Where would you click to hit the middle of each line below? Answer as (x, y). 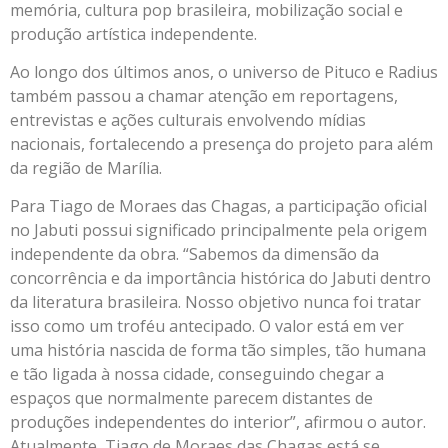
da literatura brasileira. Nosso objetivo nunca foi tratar (215, 302)
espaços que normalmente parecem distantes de (191, 398)
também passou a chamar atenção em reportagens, (204, 95)
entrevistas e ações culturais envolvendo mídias (188, 119)
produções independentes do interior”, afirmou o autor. (218, 422)
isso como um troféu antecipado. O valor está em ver (207, 326)
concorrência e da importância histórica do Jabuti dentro (220, 278)
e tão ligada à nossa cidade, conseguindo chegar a (197, 374)
